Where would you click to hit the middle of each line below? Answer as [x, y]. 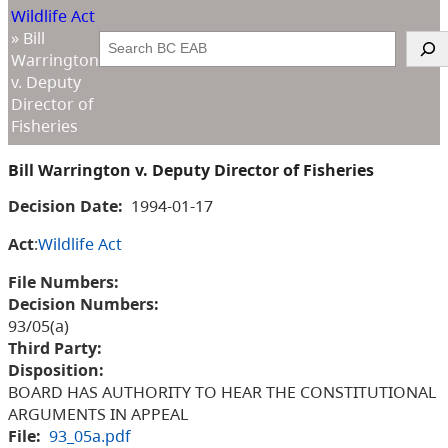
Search [121, 39]
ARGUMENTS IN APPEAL [98, 413]
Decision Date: [65, 205]
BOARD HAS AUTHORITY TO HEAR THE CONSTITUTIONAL [222, 391]
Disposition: [56, 369]
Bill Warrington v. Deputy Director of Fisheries [191, 170]
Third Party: [55, 347]
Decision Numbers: [83, 303]
